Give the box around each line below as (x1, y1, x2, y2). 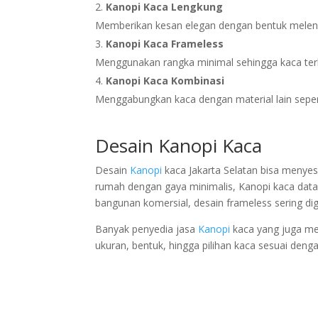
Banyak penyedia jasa (95, 222, 199, 236)
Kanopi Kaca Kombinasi (106, 74, 225, 87)
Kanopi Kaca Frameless (106, 37, 224, 50)
